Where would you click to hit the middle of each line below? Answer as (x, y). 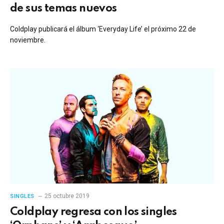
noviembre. (28, 40)
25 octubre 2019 (67, 196)
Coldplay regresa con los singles (93, 212)
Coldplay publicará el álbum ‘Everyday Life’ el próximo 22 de (103, 29)
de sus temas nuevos (63, 8)
